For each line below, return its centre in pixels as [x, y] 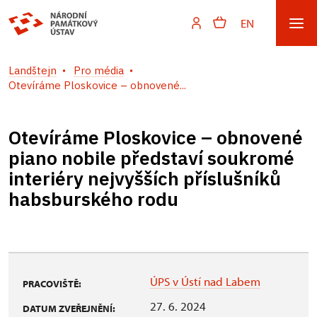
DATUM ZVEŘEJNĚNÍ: [69, 309]
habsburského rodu [93, 199]
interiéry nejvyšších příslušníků [145, 178]
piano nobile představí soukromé [151, 158]
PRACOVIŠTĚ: [52, 284]
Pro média [99, 70]
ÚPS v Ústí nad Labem [205, 281]
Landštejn [33, 70]
